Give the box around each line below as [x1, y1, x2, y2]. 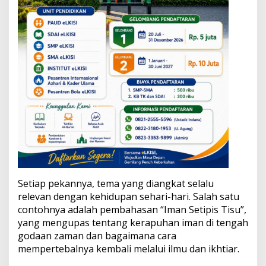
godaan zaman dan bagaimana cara [18, 229, 176, 242]
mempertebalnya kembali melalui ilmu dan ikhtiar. [18, 242, 239, 255]
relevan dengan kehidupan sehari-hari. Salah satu [18, 189, 239, 203]
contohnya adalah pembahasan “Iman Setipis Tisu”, [18, 202, 246, 216]
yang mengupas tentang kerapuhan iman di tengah [18, 216, 248, 229]
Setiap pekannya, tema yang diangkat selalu [18, 176, 214, 190]
